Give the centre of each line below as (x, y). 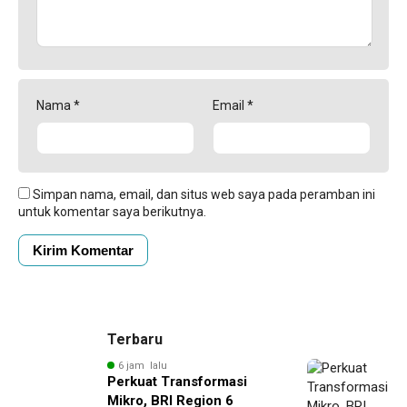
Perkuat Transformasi (177, 381)
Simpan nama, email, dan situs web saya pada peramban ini (204, 194)
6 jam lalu (143, 365)
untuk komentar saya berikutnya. (112, 211)
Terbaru (135, 339)
